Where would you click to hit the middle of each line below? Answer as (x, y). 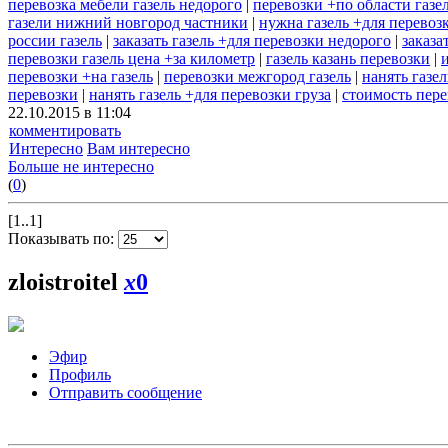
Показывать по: (63, 239)
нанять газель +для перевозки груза (210, 95)
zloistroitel (66, 282)
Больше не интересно (81, 167)
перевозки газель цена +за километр (131, 59)
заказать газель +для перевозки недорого (252, 41)
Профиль (80, 374)
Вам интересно (138, 149)
